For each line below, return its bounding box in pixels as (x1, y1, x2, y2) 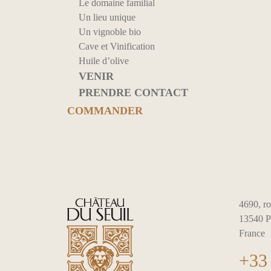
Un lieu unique (78, 11, 135, 22)
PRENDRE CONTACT (78, 86, 188, 99)
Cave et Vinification (78, 41, 155, 51)
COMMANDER (67, 104, 143, 117)
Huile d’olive (78, 55, 129, 66)
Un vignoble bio (78, 26, 141, 37)
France (238, 227, 265, 238)
